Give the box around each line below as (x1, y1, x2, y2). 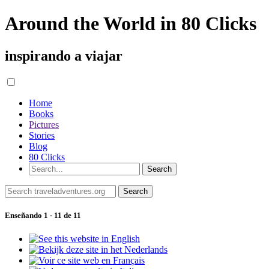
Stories (29, 130, 55, 141)
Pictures (29, 119, 59, 130)
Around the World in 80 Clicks (5, 13, 256, 35)
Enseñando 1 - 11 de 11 (5, 210, 81, 220)
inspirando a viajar (5, 47, 122, 64)
